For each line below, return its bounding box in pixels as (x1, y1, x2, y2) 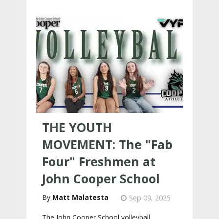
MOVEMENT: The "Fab (42, 136, 173, 153)
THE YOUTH (42, 119, 112, 135)
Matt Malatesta (52, 193, 109, 202)
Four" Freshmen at (42, 153, 155, 170)
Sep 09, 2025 (129, 193, 171, 202)
